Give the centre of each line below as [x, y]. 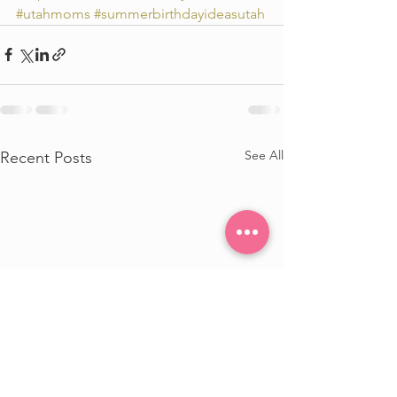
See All [264, 155]
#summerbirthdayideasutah [179, 13]
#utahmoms [53, 13]
